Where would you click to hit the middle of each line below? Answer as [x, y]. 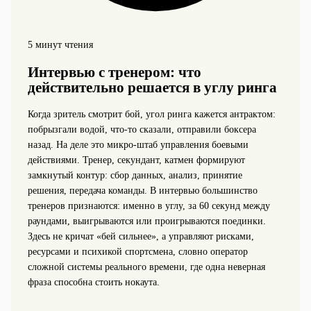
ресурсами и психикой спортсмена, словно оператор [137, 252]
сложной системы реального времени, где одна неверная [146, 267]
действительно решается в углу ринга [152, 87]
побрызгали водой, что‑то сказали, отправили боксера [142, 130]
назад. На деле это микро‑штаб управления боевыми [138, 145]
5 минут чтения [60, 44]
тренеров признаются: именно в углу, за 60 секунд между [149, 206]
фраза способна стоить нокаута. [93, 283]
